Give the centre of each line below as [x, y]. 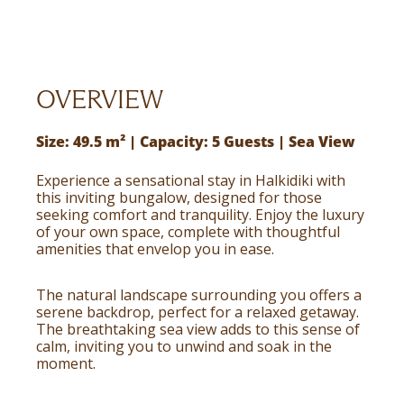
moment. [66, 363]
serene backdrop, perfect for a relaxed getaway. [197, 312]
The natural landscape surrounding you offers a [199, 295]
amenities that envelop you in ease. [155, 249]
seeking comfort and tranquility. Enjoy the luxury [200, 215]
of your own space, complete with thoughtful [188, 232]
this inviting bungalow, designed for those [179, 197]
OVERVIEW [100, 100]
